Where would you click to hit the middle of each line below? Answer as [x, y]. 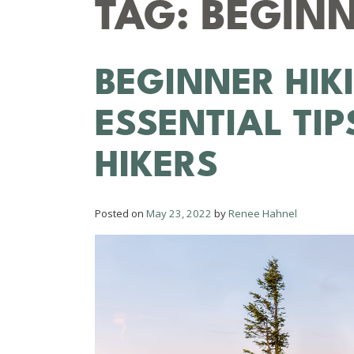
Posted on [121, 213]
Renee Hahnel [263, 213]
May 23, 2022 [179, 213]
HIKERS [156, 165]
